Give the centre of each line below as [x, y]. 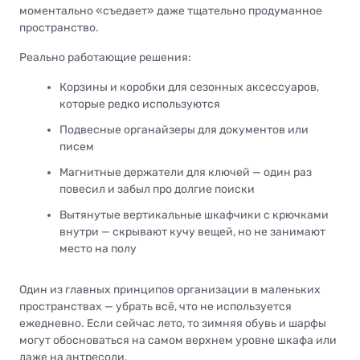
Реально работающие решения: [105, 57]
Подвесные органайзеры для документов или [184, 129]
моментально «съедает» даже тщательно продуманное [171, 10]
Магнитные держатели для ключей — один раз [186, 173]
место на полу [98, 249]
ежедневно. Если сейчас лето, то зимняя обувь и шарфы [173, 324]
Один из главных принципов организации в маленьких [170, 290]
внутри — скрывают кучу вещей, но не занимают [192, 232]
